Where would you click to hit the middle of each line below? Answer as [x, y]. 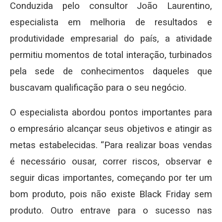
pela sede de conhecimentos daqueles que [111, 72]
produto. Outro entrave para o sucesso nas [111, 211]
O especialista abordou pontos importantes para [111, 113]
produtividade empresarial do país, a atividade [111, 39]
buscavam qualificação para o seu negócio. [98, 88]
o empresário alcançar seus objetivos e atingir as [111, 129]
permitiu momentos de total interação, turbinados [111, 55]
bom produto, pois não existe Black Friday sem [111, 194]
